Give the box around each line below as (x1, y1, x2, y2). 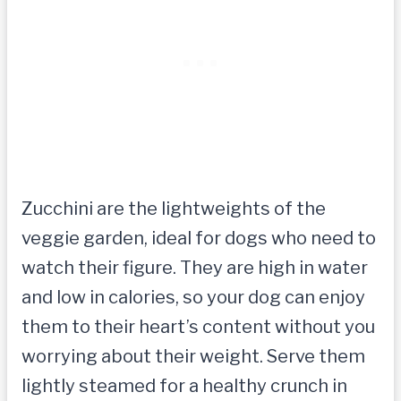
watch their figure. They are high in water (21, 257, 368, 279)
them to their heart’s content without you (21, 316, 375, 338)
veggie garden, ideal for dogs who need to (21, 227, 376, 250)
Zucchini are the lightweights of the (21, 198, 326, 220)
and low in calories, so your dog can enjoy (21, 286, 365, 309)
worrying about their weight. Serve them (21, 346, 365, 368)
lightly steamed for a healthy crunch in (21, 375, 347, 397)
